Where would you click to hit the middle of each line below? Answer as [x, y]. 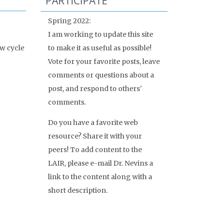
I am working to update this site [100, 35]
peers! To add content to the [95, 150]
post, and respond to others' [95, 89]
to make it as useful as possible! [100, 48]
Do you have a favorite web [93, 123]
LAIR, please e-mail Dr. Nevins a [100, 163]
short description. [77, 191]
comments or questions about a [101, 75]
